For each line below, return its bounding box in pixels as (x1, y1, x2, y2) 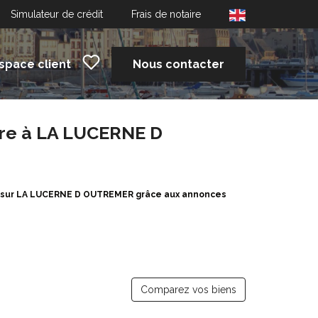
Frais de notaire (131, 8, 201, 20)
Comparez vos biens (141, 284, 236, 295)
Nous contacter (133, 57, 224, 71)
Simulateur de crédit (11, 8, 103, 20)
